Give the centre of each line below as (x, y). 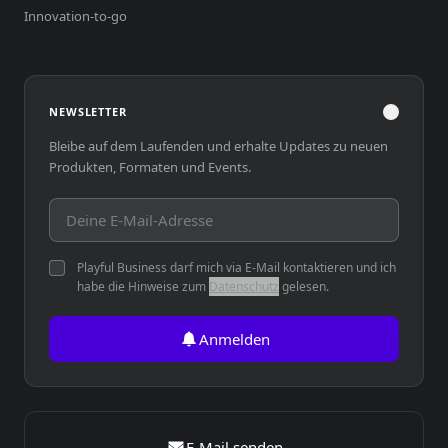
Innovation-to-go (75, 16)
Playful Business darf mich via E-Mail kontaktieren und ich (236, 267)
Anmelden (234, 339)
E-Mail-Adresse (104, 209)
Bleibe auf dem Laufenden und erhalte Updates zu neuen (218, 146)
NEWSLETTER (88, 111)
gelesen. (304, 286)
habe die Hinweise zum (143, 286)
